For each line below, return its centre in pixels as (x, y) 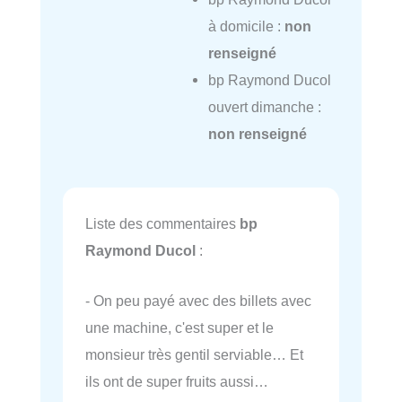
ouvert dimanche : (264, 107)
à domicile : (246, 26)
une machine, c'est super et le (179, 328)
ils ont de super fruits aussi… (177, 382)
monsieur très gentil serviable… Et (194, 355)
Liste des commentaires (162, 224)
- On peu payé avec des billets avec (198, 301)
